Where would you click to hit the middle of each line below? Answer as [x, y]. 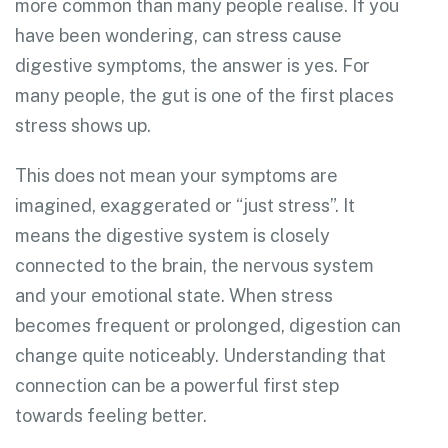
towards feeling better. [111, 415]
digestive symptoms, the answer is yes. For [192, 65]
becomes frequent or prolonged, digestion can [208, 325]
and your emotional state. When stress [174, 295]
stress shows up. [83, 125]
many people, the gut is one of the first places [204, 95]
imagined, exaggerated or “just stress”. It [185, 205]
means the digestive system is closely [172, 235]
